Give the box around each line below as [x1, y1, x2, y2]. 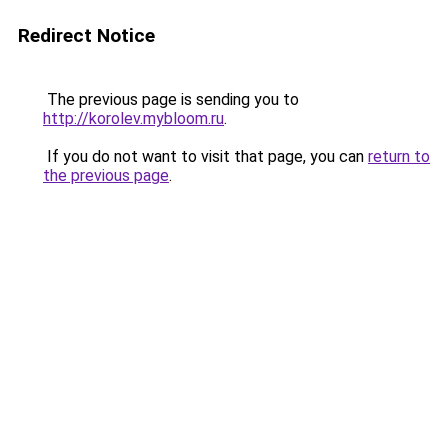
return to [368, 147, 430, 166]
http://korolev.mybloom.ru [43, 109, 224, 128]
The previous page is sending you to [43, 90, 299, 109]
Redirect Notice [18, 24, 155, 47]
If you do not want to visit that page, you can [43, 147, 368, 166]
